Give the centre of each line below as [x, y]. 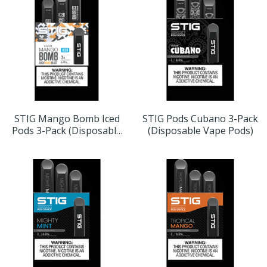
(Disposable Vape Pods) [200, 131]
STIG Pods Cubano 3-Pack [200, 119]
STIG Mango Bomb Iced [67, 119]
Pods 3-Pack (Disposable [67, 131]
